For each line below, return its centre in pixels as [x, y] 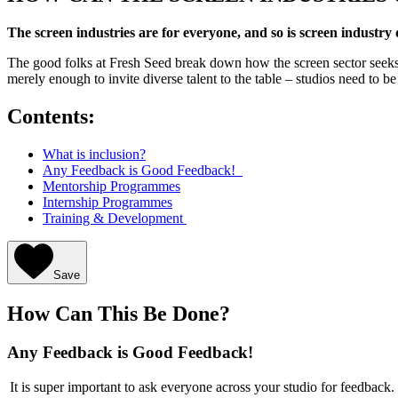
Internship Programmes [107, 202]
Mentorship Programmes [111, 186]
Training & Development [115, 218]
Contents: [51, 116]
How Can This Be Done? [121, 313]
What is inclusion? [94, 154]
